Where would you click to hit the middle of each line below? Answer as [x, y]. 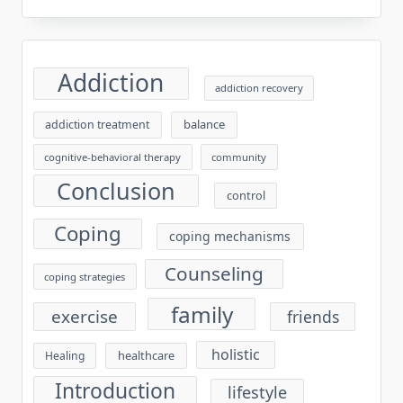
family [201, 314]
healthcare [147, 355]
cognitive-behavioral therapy [113, 157]
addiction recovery [260, 88]
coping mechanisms [230, 237]
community [239, 157]
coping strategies [85, 276]
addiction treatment [98, 125]
